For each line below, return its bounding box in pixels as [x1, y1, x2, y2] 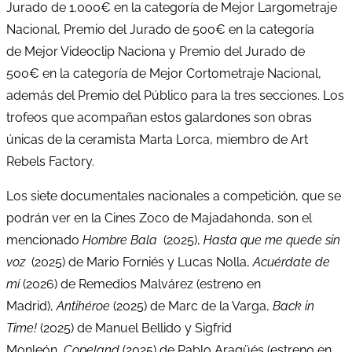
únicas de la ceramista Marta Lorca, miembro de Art [6, 131, 308, 147]
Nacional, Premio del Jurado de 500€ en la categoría [6, 21, 314, 37]
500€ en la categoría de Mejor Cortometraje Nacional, [6, 65, 321, 81]
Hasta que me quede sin [203, 232, 340, 247]
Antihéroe [57, 298, 113, 313]
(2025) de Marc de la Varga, [113, 298, 273, 313]
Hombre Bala [82, 232, 163, 247]
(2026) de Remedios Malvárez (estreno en [23, 276, 261, 291]
